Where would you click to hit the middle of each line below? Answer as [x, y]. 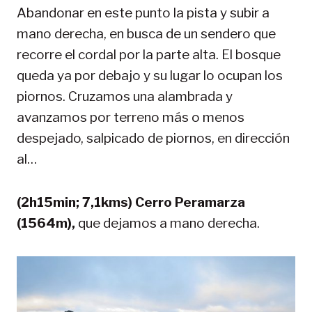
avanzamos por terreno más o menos [131, 117]
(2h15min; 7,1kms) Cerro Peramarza [131, 202]
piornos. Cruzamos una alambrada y [125, 96]
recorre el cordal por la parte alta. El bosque [149, 54]
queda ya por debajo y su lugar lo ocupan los [150, 75]
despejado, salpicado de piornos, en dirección [153, 138]
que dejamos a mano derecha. [169, 223]
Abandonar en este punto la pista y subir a [143, 13]
